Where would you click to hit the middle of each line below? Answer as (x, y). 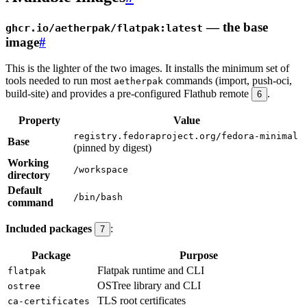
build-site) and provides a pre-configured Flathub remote (128, 94)
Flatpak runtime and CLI (151, 271)
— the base (235, 27)
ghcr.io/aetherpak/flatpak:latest (104, 28)
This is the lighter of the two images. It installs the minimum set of (147, 69)
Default (25, 191)
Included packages (49, 229)
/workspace (101, 170)
